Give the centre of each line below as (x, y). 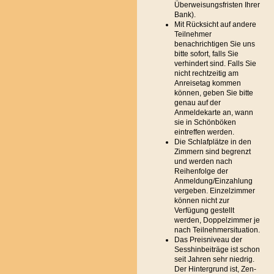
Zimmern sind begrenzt (213, 152)
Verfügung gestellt (204, 210)
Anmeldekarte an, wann (214, 113)
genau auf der (198, 103)
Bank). (185, 15)
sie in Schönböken (205, 122)
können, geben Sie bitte (214, 93)
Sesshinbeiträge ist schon (217, 250)
